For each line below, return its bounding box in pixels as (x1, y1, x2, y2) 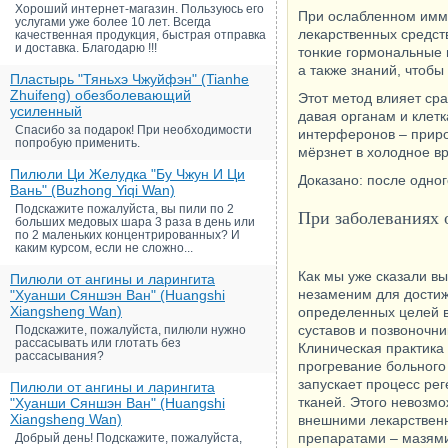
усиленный (10, 103, 82, 119)
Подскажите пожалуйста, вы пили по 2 (15, 202, 234, 216)
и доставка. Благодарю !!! (15, 41, 157, 55)
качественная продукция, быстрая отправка (15, 28, 266, 42)
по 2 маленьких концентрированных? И (15, 228, 240, 242)
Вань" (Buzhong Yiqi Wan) (10, 182, 175, 198)
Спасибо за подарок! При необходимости (15, 123, 252, 137)
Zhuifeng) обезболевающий (10, 87, 191, 103)
